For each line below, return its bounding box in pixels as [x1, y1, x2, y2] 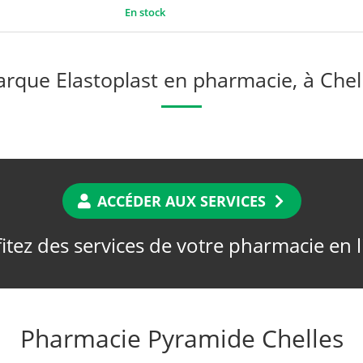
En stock [125, 4, 165, 19]
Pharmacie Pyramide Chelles [19, 321, 344, 355]
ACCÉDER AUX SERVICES [93, 190, 270, 211]
